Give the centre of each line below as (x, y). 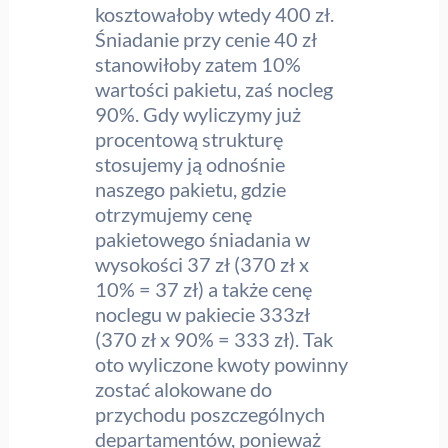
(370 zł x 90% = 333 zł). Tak (214, 338)
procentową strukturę (189, 138)
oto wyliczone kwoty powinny (222, 363)
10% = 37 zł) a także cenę (204, 288)
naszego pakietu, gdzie (191, 188)
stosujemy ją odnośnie (190, 163)
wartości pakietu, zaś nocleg (214, 88)
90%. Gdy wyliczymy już (198, 113)
